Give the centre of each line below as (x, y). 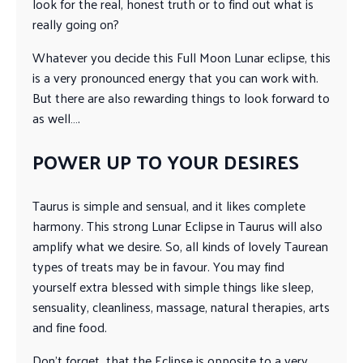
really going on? (76, 23)
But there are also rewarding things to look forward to (181, 97)
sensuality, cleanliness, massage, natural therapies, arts (181, 307)
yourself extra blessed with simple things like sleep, (173, 287)
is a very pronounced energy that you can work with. (175, 77)
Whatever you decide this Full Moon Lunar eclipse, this (181, 57)
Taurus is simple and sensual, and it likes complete (169, 206)
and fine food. (70, 327)
